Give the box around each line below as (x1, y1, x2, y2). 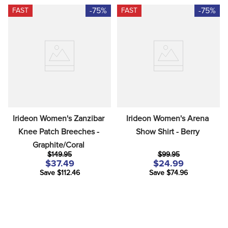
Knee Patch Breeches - (18, 127, 99, 136)
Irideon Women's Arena (126, 114, 209, 123)
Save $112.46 (39, 169, 80, 177)
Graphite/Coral (33, 140, 84, 149)
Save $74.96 (149, 169, 188, 177)
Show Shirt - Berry (135, 127, 199, 136)
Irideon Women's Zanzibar (13, 114, 104, 123)
